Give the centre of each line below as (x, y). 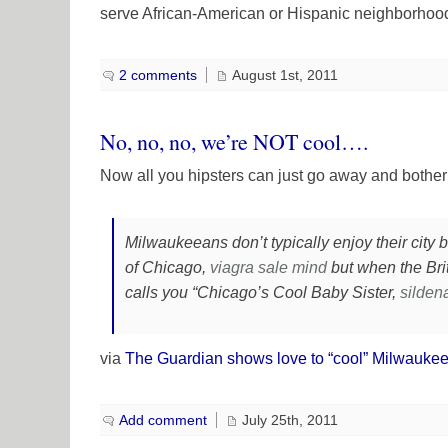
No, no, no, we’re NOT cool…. (234, 142)
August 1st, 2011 (285, 75)
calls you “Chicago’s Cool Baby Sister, (263, 292)
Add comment (163, 419)
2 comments (158, 75)
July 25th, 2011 (290, 419)
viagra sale (249, 267)
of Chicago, (168, 267)
